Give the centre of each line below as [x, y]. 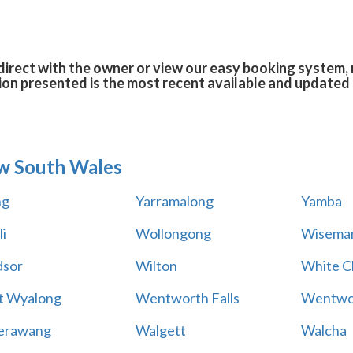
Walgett [160, 330]
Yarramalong [174, 201]
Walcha [323, 330]
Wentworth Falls [187, 298]
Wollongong [173, 233]
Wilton [156, 266]
